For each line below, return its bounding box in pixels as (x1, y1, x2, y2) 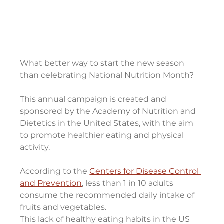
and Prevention (20, 178, 82, 188)
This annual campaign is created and (20, 94, 169, 104)
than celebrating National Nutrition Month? (20, 70, 194, 80)
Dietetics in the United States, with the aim (20, 118, 196, 128)
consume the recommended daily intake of (20, 190, 197, 200)
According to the (20, 166, 90, 176)
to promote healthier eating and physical (20, 130, 186, 140)
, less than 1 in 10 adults (82, 178, 176, 188)
